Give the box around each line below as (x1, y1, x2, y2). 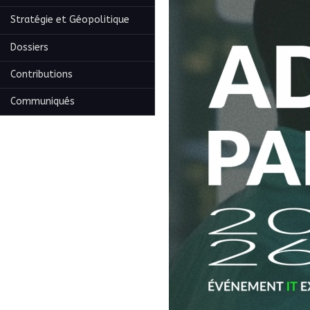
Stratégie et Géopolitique (10, 14, 129, 26)
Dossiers (10, 41, 48, 53)
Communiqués (10, 95, 75, 107)
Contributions (10, 68, 73, 80)
